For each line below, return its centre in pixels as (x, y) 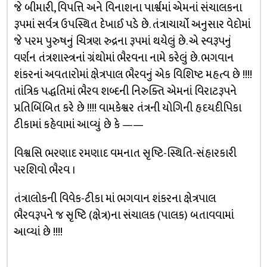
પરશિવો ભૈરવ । (44, 170)
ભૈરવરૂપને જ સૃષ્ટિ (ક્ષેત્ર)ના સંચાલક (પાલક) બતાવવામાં (123, 215)
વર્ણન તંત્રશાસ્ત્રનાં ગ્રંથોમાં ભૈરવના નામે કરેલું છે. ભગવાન (123, 58)
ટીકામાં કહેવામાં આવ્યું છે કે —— (78, 125)
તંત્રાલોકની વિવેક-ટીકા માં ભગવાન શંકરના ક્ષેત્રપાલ (114, 198)
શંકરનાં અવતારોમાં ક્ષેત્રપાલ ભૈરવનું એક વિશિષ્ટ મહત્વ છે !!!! (133, 74)
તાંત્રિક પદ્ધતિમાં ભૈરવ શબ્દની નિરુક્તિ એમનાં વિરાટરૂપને (125, 91)
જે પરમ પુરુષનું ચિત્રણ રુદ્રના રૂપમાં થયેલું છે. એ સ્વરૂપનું (122, 41)
